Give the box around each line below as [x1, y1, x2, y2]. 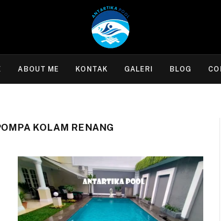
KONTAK [75, 65, 108, 73]
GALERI [124, 65, 153, 73]
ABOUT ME [18, 65, 59, 73]
